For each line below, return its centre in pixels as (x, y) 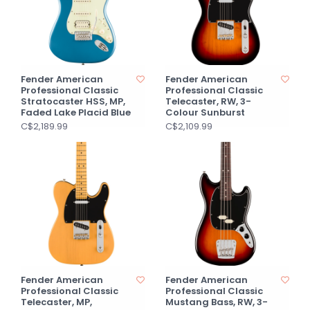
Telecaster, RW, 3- (208, 101)
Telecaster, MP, (56, 302)
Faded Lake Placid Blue (76, 112)
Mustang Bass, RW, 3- (217, 302)
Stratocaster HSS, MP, (73, 101)
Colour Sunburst (205, 112)
